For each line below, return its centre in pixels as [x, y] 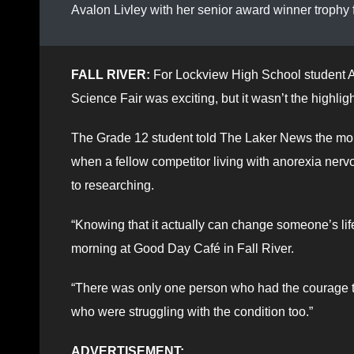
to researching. [113, 185]
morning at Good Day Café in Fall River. [183, 248]
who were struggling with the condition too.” [192, 311]
